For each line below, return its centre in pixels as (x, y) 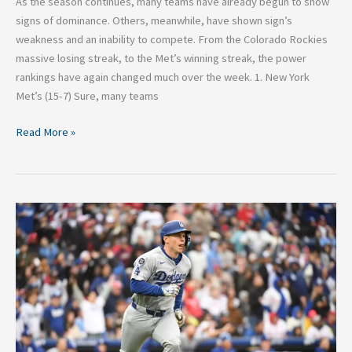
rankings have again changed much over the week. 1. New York (163, 77)
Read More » (46, 132)
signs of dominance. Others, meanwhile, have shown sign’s (154, 20)
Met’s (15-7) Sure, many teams (87, 95)
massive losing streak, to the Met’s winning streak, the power (161, 58)
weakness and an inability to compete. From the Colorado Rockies (172, 39)
